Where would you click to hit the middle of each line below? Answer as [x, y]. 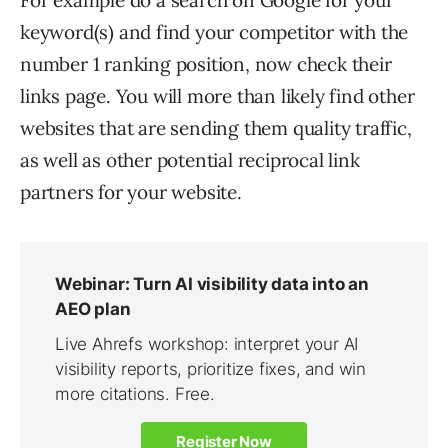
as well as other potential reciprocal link [190, 160]
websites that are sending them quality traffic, [216, 128]
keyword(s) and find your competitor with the [214, 32]
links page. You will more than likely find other [217, 96]
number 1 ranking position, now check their [206, 64]
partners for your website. [131, 192]
